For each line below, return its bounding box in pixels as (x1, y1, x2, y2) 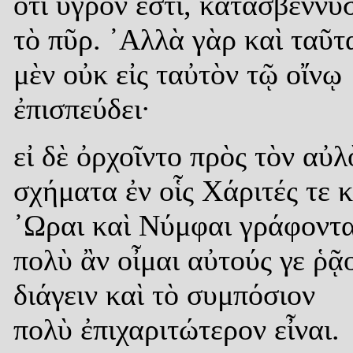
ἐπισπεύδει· (13, 91, 150, 125)
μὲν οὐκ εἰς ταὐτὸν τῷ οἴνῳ (13, 57, 342, 91)
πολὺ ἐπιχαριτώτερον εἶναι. (13, 312, 340, 346)
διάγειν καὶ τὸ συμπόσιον (13, 277, 315, 311)
